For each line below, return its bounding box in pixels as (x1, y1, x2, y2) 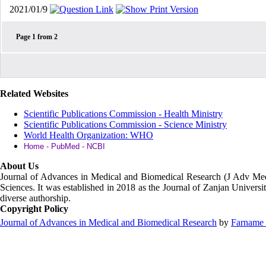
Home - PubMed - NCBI (24, 142, 105, 151)
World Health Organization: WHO (24, 130, 153, 140)
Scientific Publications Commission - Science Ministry (24, 119, 227, 129)
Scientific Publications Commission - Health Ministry (24, 109, 223, 119)
